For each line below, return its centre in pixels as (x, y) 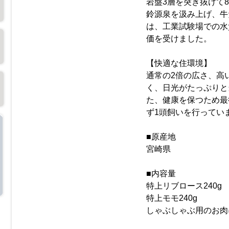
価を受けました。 (179, 39)
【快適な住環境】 (179, 63)
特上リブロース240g (184, 186)
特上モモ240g (172, 198)
